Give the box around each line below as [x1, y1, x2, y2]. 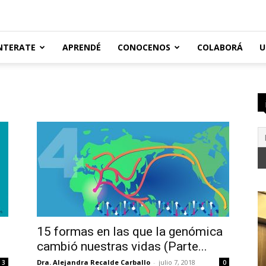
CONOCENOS [118, 42, 170, 53]
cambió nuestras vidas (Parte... [37, 239, 207, 254]
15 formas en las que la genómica [37, 224, 223, 239]
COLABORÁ [197, 42, 243, 53]
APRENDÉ [62, 42, 101, 53]
